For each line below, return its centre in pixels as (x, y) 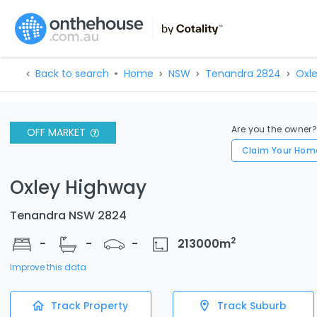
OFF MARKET (56, 132)
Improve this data (48, 267)
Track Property (89, 305)
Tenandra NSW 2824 (68, 215)
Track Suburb (252, 305)
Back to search (72, 74)
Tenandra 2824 (243, 74)
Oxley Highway (78, 187)
